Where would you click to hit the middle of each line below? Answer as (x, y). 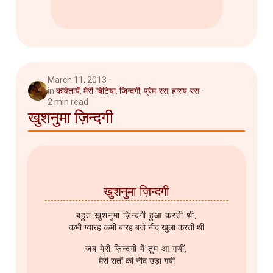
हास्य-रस (186, 91)
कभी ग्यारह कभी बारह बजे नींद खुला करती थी (136, 228)
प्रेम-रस (156, 91)
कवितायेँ (68, 91)
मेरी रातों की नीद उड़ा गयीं (136, 261)
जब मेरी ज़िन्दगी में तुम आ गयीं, (136, 249)
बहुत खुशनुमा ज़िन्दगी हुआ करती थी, (136, 216)
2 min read (68, 102)
